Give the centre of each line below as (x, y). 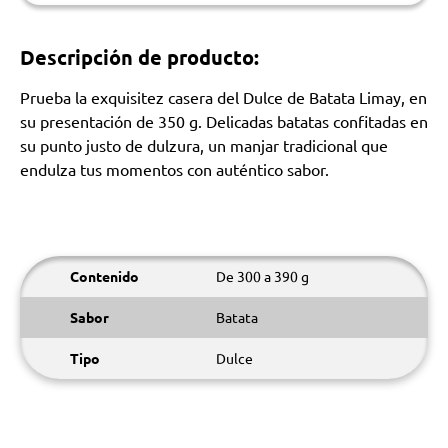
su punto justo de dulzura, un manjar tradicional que (204, 145)
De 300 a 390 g (262, 276)
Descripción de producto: (139, 57)
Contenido (104, 276)
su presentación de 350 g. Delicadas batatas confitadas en (224, 121)
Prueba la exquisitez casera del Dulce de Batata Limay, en (223, 97)
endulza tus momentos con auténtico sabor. (174, 169)
